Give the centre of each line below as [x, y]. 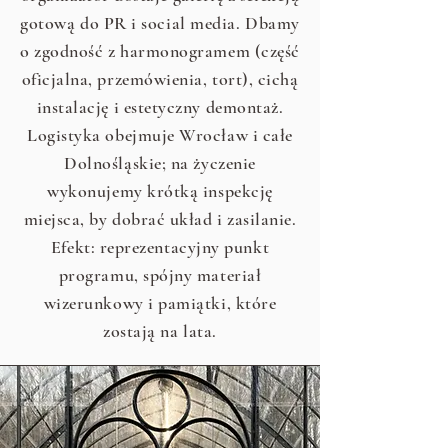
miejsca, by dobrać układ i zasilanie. [160, 219]
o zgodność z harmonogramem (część [160, 51]
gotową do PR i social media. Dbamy [160, 23]
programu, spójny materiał [160, 275]
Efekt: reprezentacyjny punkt [160, 247]
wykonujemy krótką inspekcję [160, 191]
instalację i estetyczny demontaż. [160, 107]
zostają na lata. [160, 331]
